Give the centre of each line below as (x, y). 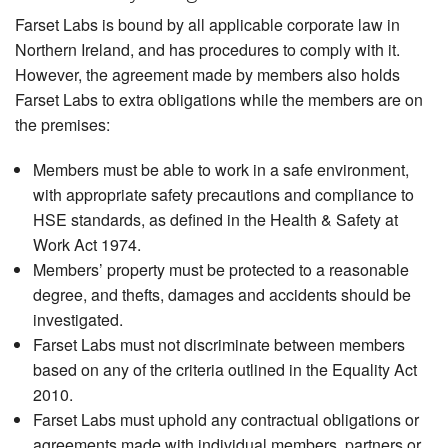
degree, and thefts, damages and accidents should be (221, 295)
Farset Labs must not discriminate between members (218, 345)
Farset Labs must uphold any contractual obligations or (225, 420)
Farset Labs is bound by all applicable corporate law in (207, 25)
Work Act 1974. (86, 245)
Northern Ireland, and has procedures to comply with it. (207, 50)
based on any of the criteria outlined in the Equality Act (224, 370)
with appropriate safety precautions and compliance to (223, 195)
